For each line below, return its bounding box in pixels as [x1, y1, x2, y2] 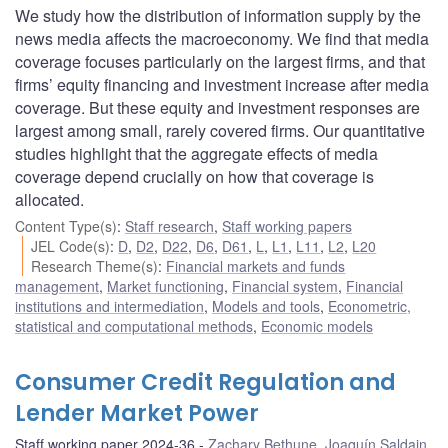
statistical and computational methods [15, 315, 253, 336]
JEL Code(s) [31, 235, 111, 256]
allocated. [15, 187, 84, 211]
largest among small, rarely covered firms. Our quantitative [15, 118, 425, 142]
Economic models [261, 315, 373, 336]
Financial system [232, 275, 338, 296]
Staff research [125, 215, 214, 236]
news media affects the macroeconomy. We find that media [15, 26, 429, 50]
